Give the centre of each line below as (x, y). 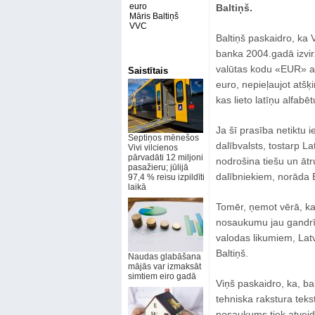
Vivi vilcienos (153, 148)
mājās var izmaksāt (164, 266)
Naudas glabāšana (164, 257)
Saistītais (148, 71)
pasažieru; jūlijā (158, 167)
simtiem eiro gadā (162, 276)
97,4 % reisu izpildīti (166, 177)
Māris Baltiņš (154, 16)
